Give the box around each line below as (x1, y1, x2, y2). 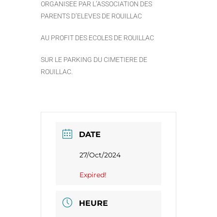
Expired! (79, 170, 107, 180)
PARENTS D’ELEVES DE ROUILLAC (41, 12, 142, 20)
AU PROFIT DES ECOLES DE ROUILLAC (41, 34, 154, 42)
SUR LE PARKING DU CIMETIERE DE (41, 56, 147, 64)
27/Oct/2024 (79, 151, 121, 160)
